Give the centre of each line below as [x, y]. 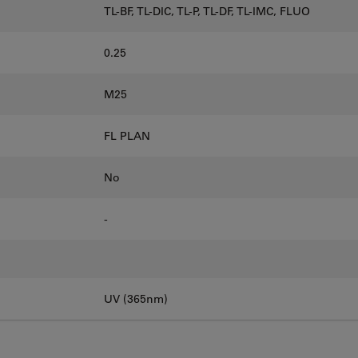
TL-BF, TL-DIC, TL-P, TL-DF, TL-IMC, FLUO [207, 11]
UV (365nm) [136, 298]
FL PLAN [127, 135]
